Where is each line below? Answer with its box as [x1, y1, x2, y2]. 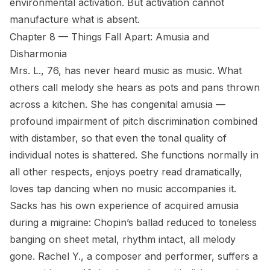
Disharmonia [10, 48, 67, 60]
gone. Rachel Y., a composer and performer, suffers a [10, 250, 258, 262]
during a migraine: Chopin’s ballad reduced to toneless [10, 216, 257, 228]
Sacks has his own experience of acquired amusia [10, 199, 239, 212]
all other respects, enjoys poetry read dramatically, [10, 166, 242, 178]
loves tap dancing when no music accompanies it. [10, 183, 236, 195]
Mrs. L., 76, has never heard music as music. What [10, 64, 242, 77]
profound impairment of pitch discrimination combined [10, 115, 257, 127]
